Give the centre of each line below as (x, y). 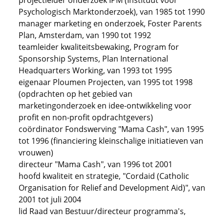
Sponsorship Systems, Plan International (93, 59)
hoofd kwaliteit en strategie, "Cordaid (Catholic (104, 176)
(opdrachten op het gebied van (76, 94)
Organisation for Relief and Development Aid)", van (112, 188)
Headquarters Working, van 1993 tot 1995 (95, 70)
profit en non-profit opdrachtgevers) (86, 117)
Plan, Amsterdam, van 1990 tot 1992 (85, 35)
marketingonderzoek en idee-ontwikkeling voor (105, 106)
